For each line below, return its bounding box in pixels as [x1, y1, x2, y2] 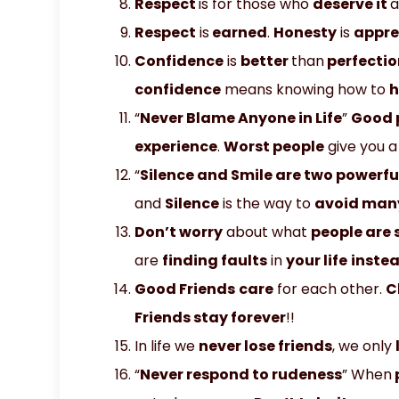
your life [286, 249, 348, 271]
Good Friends [134, 278, 236, 299]
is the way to [219, 192, 315, 214]
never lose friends [199, 335, 333, 356]
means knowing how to [221, 78, 390, 100]
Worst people [224, 135, 325, 157]
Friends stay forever [134, 306, 287, 328]
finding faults [162, 249, 268, 271]
